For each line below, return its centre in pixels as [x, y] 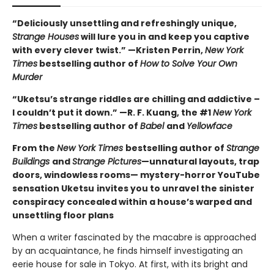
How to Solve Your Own [189, 64]
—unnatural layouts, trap [200, 162]
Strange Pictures [107, 162]
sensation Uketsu [53, 189]
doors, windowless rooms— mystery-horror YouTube [136, 175]
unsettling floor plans [63, 216]
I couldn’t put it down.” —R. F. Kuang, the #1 [113, 113]
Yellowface [209, 126]
